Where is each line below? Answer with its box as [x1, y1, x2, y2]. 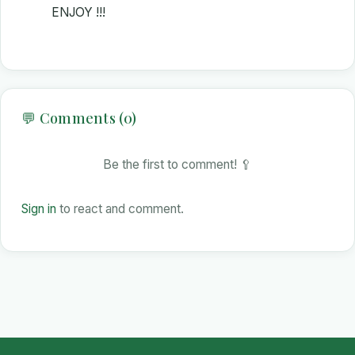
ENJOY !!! [52, 5, 105, 21]
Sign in [21, 200, 56, 216]
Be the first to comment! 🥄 [102, 156, 253, 172]
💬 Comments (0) [21, 107, 137, 128]
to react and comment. [56, 200, 184, 216]
